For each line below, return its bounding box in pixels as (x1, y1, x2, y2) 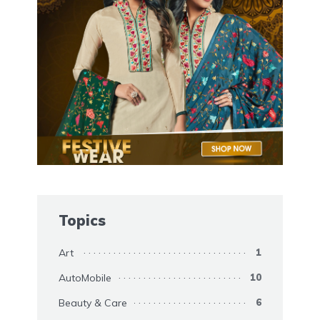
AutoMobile (59, 271, 111, 285)
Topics (59, 211, 106, 230)
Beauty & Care (59, 296, 127, 310)
